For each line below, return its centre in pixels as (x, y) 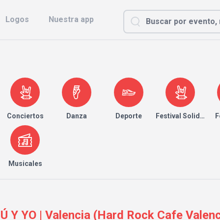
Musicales (25, 164)
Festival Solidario (184, 116)
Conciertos (25, 116)
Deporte (128, 116)
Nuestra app (71, 19)
